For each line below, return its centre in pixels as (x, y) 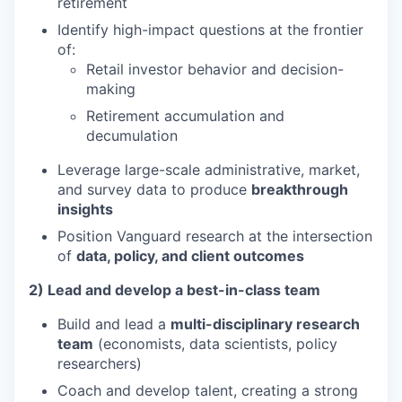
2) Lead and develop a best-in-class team (175, 290)
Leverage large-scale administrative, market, (209, 170)
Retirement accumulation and (185, 116)
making (111, 89)
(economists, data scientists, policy (215, 344)
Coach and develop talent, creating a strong (208, 390)
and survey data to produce (154, 189)
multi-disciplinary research (265, 324)
